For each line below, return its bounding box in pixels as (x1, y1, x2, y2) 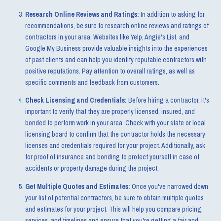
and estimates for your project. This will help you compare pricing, (25, 204, 203, 214)
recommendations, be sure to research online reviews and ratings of (25, 21, 209, 30)
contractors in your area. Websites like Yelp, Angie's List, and (25, 32, 189, 41)
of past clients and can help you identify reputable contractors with (25, 55, 207, 64)
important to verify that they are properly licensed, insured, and (25, 107, 195, 116)
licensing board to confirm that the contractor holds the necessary (25, 130, 205, 139)
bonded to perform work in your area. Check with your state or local (25, 118, 206, 128)
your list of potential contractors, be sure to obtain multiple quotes (25, 193, 204, 202)
